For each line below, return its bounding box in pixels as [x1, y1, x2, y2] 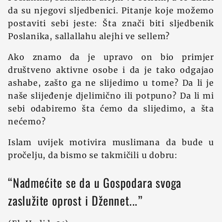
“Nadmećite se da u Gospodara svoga [8, 173, 182, 191]
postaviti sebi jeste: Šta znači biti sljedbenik [8, 18, 214, 28]
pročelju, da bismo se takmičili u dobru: [8, 150, 178, 160]
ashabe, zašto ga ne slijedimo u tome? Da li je [8, 78, 214, 88]
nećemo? [8, 116, 46, 126]
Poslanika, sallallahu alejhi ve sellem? [8, 31, 170, 41]
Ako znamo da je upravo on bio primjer [8, 52, 214, 62]
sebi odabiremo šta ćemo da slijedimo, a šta [8, 104, 214, 113]
